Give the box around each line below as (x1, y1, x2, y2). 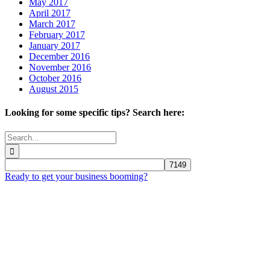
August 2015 (29, 84, 78, 95)
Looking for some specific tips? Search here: (5, 107, 184, 118)
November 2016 (29, 62, 91, 73)
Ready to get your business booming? (5, 171, 148, 181)
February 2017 (29, 30, 85, 40)
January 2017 (29, 40, 80, 51)
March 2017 (29, 19, 75, 30)
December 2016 (29, 51, 90, 62)
